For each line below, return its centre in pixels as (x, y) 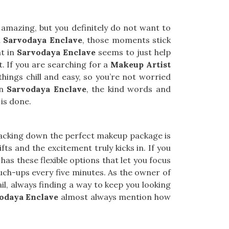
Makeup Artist (141, 64)
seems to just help (133, 52)
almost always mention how (115, 197)
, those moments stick (126, 40)
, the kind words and (129, 89)
